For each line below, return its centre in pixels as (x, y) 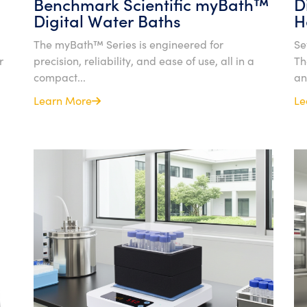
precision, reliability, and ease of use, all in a (144, 60)
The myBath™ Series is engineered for (128, 44)
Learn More (63, 100)
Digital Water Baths (107, 20)
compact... (60, 77)
